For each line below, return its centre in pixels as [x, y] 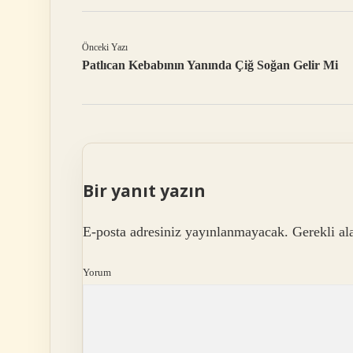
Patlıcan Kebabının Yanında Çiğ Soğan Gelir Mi [210, 65]
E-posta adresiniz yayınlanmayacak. [186, 232]
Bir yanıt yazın [144, 191]
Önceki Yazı [105, 48]
